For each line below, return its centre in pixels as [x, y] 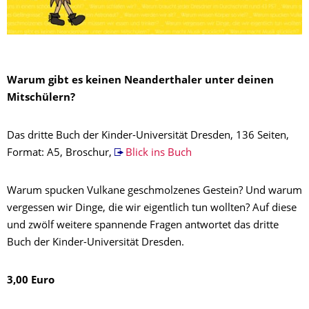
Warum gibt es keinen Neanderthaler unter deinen [140, 81]
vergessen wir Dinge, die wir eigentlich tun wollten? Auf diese [152, 208]
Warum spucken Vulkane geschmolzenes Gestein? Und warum [154, 191]
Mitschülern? [41, 98]
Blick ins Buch [158, 153]
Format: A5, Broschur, [61, 153]
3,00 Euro [31, 281]
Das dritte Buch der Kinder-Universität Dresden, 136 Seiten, [148, 136]
